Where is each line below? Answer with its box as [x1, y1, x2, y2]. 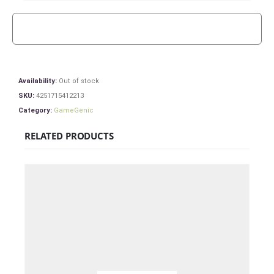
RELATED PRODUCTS [24, 129, 114, 142]
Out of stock [59, 77, 99, 86]
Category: [18, 106, 54, 114]
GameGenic [54, 106, 94, 114]
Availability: [18, 77, 59, 86]
